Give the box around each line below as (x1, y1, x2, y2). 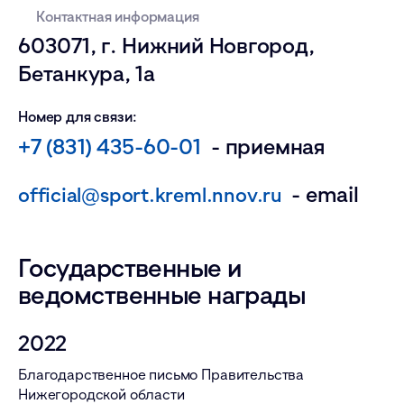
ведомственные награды (18, 279, 306, 309)
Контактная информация (36, 6, 199, 25)
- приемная (200, 132, 326, 159)
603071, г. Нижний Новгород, (18, 31, 315, 58)
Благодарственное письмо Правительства (18, 364, 305, 383)
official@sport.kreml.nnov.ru (18, 181, 281, 207)
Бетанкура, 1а (18, 59, 155, 86)
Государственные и (18, 252, 242, 282)
